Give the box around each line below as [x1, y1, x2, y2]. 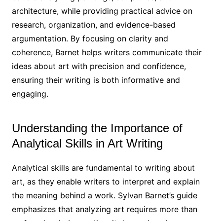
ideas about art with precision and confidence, [11, 61, 186, 71]
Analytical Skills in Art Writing [11, 136, 163, 150]
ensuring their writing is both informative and [11, 74, 180, 85]
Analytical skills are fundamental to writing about [11, 162, 195, 173]
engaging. [11, 88, 48, 99]
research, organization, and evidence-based [11, 19, 176, 30]
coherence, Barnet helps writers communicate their [11, 47, 202, 57]
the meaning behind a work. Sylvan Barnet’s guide [11, 190, 197, 200]
